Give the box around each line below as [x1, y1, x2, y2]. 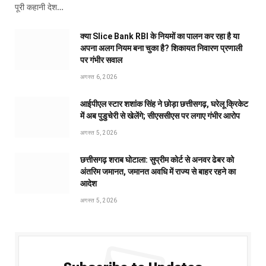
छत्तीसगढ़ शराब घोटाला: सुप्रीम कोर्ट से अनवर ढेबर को [80, 154, 234, 164]
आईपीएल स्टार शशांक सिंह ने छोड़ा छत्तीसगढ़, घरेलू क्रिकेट [80, 99, 248, 109]
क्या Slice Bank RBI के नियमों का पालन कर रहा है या [80, 31, 239, 41]
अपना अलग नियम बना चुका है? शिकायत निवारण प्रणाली [80, 43, 242, 53]
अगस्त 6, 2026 [80, 73, 118, 80]
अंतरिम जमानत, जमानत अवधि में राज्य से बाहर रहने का [80, 166, 236, 176]
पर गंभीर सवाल [80, 55, 122, 65]
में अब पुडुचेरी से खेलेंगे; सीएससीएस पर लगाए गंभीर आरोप [80, 110, 240, 121]
